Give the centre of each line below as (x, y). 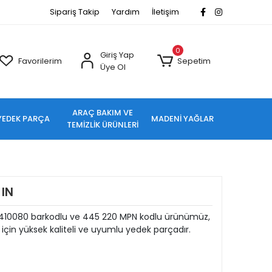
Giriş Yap (117, 55)
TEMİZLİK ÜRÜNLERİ (103, 125)
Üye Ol (113, 67)
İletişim (165, 12)
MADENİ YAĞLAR (182, 119)
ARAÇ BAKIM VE (103, 113)
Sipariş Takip (75, 12)
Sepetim (194, 61)
